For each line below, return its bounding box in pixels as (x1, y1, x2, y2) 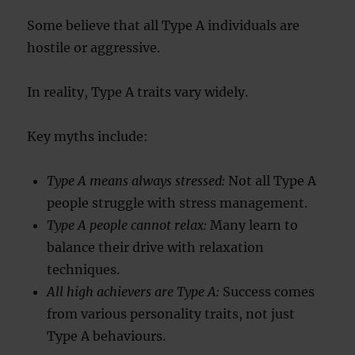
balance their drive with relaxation (47, 239, 265, 255)
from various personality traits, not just (47, 306, 296, 322)
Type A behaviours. (47, 328, 166, 344)
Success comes (219, 284, 315, 300)
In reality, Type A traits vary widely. (27, 84, 249, 100)
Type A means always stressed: (47, 173, 226, 189)
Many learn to (207, 217, 299, 233)
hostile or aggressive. (27, 40, 161, 55)
